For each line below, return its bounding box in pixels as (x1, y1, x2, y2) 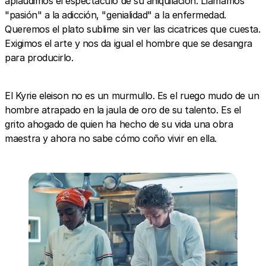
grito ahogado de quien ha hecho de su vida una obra (5, 118, 233, 130)
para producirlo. (5, 51, 74, 64)
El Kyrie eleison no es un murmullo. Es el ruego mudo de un (5, 89, 259, 102)
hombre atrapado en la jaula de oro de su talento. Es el (5, 103, 241, 116)
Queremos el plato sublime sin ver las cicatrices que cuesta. (5, 23, 261, 35)
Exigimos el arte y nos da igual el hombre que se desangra (5, 37, 252, 49)
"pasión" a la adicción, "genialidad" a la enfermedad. (5, 8, 226, 21)
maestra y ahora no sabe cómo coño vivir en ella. (5, 132, 217, 144)
